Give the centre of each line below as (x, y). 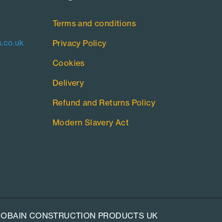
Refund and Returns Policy (104, 103)
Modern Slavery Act (91, 123)
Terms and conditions (94, 24)
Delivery (68, 83)
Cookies (68, 63)
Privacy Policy (79, 43)
